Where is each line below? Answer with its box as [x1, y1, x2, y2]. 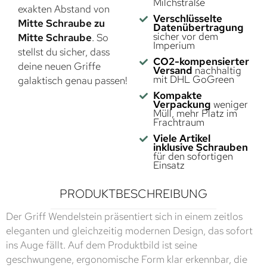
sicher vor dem [153, 30, 218, 44]
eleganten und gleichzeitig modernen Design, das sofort [6, 224, 253, 238]
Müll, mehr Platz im [153, 107, 237, 120]
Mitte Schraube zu [18, 17, 105, 30]
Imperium [153, 39, 195, 52]
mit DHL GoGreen [153, 73, 234, 86]
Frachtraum [153, 116, 204, 129]
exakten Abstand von [18, 2, 110, 16]
